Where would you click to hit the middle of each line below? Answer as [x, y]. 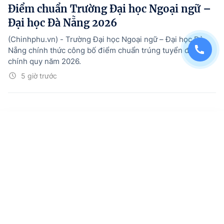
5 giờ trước [39, 76]
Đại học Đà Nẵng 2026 [62, 23]
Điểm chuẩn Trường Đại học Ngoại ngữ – [109, 9]
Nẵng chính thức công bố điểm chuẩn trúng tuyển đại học [109, 50]
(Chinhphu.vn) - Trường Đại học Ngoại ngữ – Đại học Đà [106, 39]
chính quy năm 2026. [44, 61]
